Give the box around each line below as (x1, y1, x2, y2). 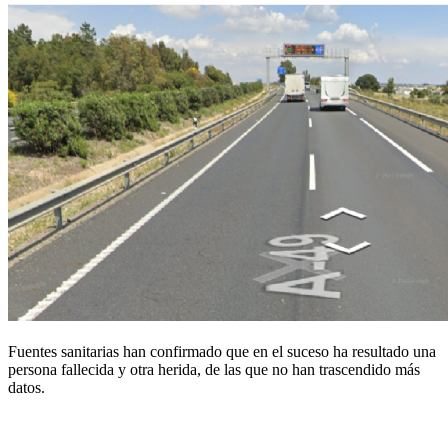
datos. (8, 379, 45, 397)
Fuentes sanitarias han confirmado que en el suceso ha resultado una (8, 343, 436, 361)
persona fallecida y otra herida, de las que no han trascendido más (8, 361, 420, 379)
